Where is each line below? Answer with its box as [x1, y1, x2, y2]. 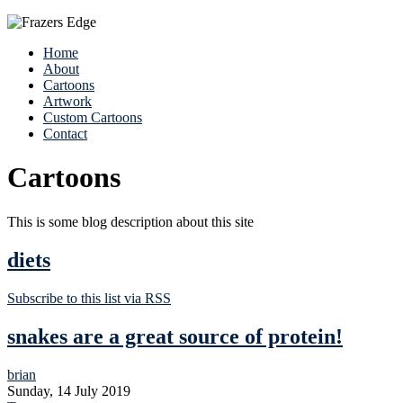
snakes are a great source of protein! [7, 324, 343, 348]
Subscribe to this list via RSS [7, 290, 171, 306]
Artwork [43, 94, 92, 109]
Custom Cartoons [43, 110, 142, 125]
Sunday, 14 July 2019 [7, 382, 130, 399]
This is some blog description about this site [7, 213, 254, 229]
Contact [43, 126, 87, 141]
